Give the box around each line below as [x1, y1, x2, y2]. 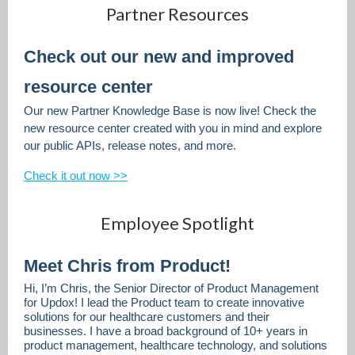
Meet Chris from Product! [24, 256, 235, 276]
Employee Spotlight [101, 212, 254, 234]
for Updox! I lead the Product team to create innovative [24, 296, 304, 309]
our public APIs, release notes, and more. [24, 139, 239, 152]
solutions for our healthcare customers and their [24, 310, 269, 323]
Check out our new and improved [24, 47, 294, 67]
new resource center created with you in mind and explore [24, 121, 322, 135]
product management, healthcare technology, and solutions [24, 338, 327, 352]
